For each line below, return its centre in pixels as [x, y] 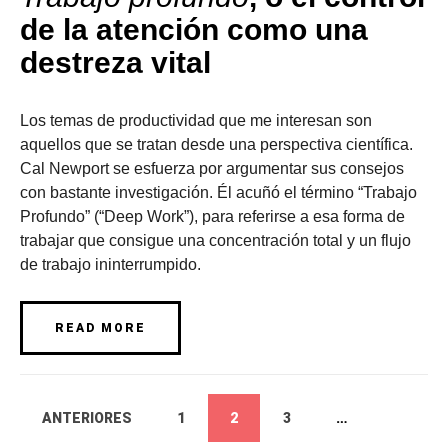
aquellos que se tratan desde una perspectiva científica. [216, 144]
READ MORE [100, 328]
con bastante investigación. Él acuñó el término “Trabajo [218, 192]
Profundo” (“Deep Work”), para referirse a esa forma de [212, 216]
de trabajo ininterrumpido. [110, 264]
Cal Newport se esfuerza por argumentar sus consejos [212, 168]
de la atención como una [194, 29]
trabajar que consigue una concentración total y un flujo [215, 240]
